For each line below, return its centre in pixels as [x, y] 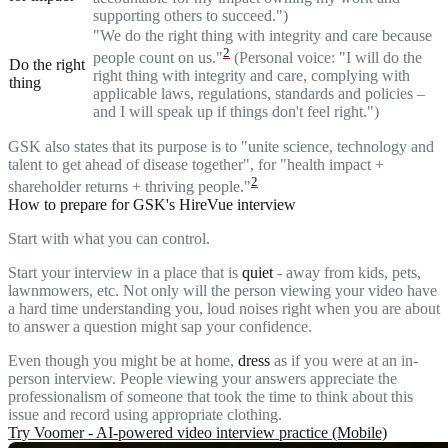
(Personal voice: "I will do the [326, 58]
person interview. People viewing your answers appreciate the [202, 379]
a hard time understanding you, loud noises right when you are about [224, 309]
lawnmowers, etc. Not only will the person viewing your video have [222, 291]
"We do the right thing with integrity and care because [262, 36]
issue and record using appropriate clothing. [145, 415]
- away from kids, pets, [347, 273]
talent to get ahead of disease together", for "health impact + [196, 165]
